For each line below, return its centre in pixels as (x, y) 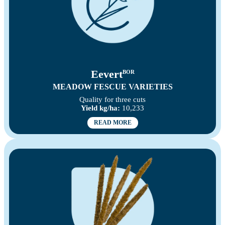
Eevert (106, 74)
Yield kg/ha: (100, 108)
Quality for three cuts (113, 100)
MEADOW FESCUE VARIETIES (113, 87)
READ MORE (113, 123)
